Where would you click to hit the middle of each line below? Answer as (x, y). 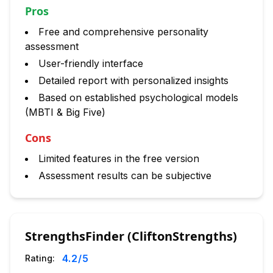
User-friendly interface (91, 63)
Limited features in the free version (119, 158)
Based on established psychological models (138, 97)
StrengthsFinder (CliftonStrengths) (131, 236)
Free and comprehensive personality (123, 32)
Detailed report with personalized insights (133, 80)
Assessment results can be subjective (125, 175)
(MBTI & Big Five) (65, 112)
